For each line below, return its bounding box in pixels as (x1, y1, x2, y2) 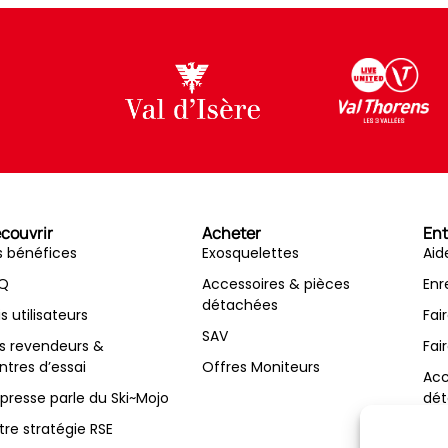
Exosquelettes (201, 243, 299, 264)
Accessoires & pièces (201, 274, 350, 295)
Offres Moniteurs (201, 357, 320, 378)
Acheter (201, 222, 261, 245)
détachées (201, 295, 278, 316)
